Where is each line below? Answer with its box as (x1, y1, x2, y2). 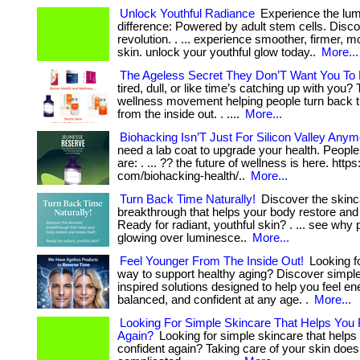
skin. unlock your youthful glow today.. (117, 46, 319, 59)
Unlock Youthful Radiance (120, 7, 255, 20)
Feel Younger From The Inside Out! (120, 255, 304, 268)
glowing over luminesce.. (117, 231, 250, 244)
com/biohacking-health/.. (117, 170, 248, 182)
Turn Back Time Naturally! (120, 193, 256, 206)
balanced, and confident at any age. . (117, 293, 312, 306)
